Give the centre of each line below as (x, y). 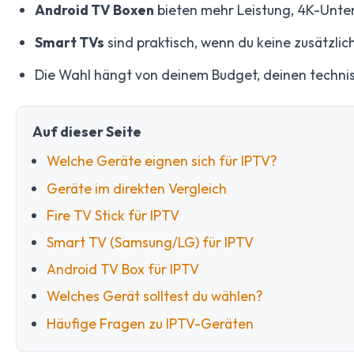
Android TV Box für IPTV (122, 269)
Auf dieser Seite (87, 132)
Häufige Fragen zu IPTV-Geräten (150, 323)
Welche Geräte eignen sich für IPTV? (162, 161)
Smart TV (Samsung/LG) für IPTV (150, 243)
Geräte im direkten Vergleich (136, 188)
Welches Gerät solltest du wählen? (154, 296)
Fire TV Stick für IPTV (113, 215)
